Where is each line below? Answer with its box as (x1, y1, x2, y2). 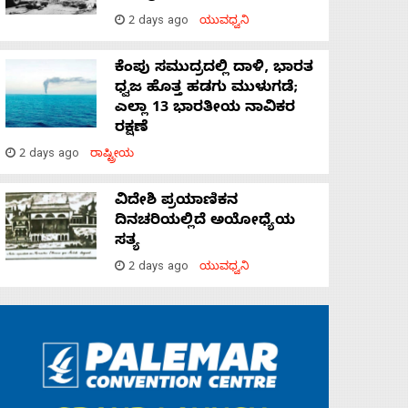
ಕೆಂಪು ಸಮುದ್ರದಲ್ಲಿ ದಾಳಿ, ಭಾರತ (115, 59, 313, 80)
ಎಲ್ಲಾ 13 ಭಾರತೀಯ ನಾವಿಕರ (115, 99, 295, 120)
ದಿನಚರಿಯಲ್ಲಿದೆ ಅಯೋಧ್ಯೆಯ (115, 212, 295, 233)
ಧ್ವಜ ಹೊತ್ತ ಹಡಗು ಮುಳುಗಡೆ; (115, 79, 298, 100)
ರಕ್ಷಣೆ (115, 119, 148, 140)
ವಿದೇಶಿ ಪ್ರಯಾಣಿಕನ (115, 192, 238, 213)
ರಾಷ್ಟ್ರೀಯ (90, 148, 134, 164)
